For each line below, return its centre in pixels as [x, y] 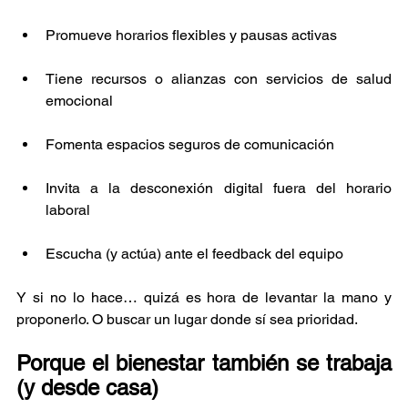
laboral [68, 209]
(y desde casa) [87, 387]
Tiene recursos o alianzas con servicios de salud [219, 78]
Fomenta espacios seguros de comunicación [190, 144]
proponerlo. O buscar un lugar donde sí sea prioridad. [187, 319]
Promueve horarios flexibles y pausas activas [191, 35]
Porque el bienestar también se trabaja [204, 362]
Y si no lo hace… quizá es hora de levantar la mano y [204, 297]
